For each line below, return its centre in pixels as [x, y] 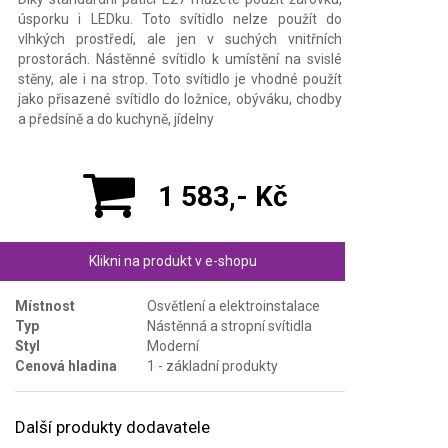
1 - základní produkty [212, 365]
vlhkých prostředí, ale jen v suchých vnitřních [180, 38]
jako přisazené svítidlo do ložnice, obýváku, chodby [180, 98]
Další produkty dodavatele [112, 426]
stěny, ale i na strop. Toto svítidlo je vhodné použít [180, 78]
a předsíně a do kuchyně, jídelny [116, 118]
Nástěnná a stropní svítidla [229, 325]
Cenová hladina [66, 365]
